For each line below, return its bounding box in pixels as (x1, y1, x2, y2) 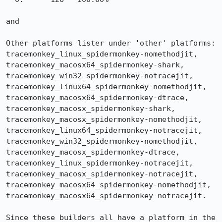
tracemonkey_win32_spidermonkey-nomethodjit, (6, 137, 198, 146)
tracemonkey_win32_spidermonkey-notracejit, (6, 71, 193, 80)
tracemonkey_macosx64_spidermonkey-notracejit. (6, 191, 207, 200)
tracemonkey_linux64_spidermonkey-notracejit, (6, 126, 202, 135)
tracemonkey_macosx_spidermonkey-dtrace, (6, 148, 180, 157)
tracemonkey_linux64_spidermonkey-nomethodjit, (6, 82, 207, 91)
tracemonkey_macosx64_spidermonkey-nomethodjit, (6, 180, 211, 189)
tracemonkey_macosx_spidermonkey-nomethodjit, (6, 115, 202, 124)
